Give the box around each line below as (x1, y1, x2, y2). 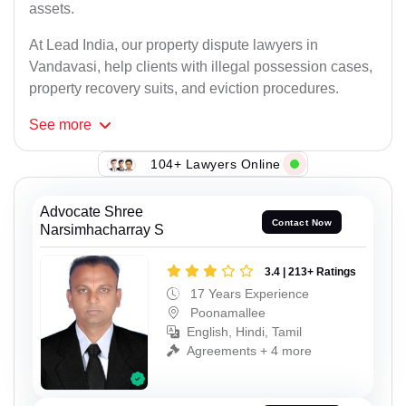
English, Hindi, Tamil (187, 324, 302, 340)
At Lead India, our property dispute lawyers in (29, 37, 318, 53)
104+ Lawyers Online (150, 156, 281, 171)
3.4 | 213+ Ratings (265, 266, 356, 279)
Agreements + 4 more (187, 343, 312, 359)
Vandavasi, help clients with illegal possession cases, (29, 59, 372, 75)
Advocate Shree (40, 204, 143, 220)
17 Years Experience (187, 286, 309, 302)
